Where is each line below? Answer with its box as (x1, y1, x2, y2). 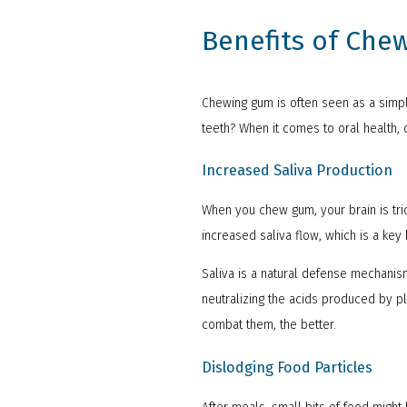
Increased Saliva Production (202, 162, 392, 180)
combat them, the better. (202, 317, 336, 333)
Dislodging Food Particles (202, 358, 372, 376)
